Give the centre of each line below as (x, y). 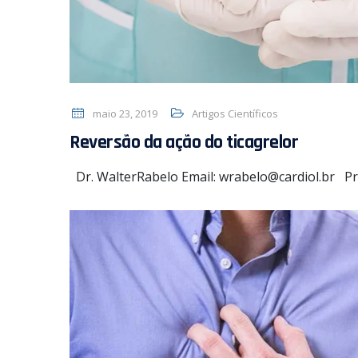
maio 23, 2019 (124, 113)
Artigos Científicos (235, 113)
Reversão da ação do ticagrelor (184, 142)
